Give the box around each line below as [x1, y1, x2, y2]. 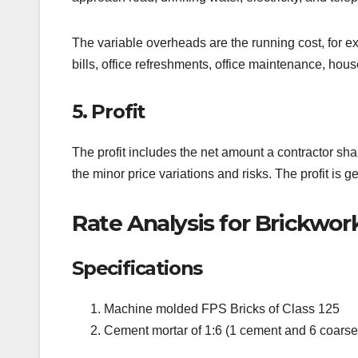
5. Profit [72, 99, 145, 123]
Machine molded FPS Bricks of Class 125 [104, 301, 340, 316]
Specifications [72, 256, 203, 280]
